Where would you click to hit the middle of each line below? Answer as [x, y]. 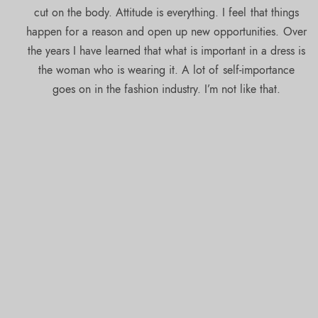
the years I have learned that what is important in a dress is [166, 50]
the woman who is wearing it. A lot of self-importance [166, 70]
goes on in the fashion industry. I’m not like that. [166, 89]
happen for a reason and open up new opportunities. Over [166, 31]
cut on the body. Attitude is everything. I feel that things [166, 12]
